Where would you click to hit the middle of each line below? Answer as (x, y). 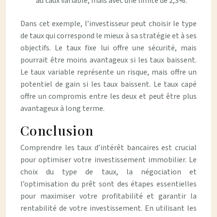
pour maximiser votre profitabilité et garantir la (108, 196)
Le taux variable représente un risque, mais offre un (108, 72)
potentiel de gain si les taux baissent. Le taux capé (108, 84)
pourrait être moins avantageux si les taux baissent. (108, 60)
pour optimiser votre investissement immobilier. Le (108, 160)
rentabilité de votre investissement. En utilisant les (108, 208)
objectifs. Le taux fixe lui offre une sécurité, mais (108, 48)
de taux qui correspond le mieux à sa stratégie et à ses (108, 36)
